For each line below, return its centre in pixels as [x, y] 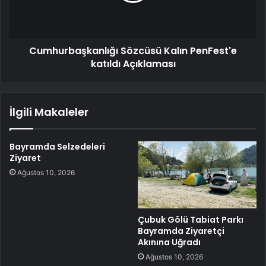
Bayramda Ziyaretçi [181, 231]
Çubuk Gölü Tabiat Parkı [191, 220]
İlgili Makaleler [49, 112]
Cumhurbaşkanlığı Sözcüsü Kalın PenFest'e [133, 51]
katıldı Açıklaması [133, 64]
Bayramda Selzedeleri [57, 147]
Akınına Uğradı [169, 243]
